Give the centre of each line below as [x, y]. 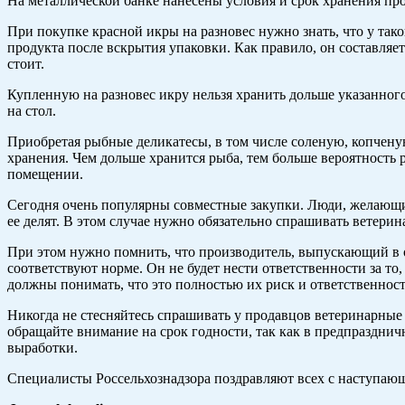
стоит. [26, 64]
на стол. [32, 111]
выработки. [42, 348]
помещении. [45, 174]
